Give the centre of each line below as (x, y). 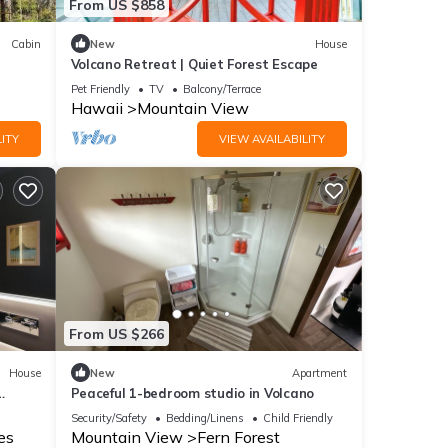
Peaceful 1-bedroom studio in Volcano (192, 393)
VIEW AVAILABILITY (272, 139)
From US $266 (116, 333)
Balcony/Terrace (221, 89)
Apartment (319, 372)
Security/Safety (108, 418)
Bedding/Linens (204, 418)
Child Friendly (297, 418)
